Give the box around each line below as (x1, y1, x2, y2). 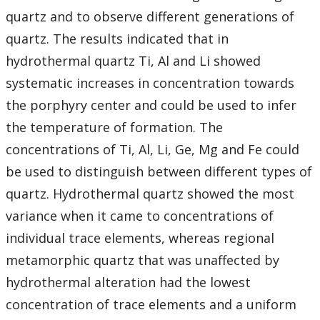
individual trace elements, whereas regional (6, 229, 274, 247)
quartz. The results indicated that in (6, 30, 229, 48)
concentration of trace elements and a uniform (6, 296, 296, 314)
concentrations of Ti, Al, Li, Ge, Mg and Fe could (6, 141, 299, 159)
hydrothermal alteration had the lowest (6, 274, 251, 291)
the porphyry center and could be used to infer (6, 96, 296, 114)
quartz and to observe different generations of (6, 8, 294, 26)
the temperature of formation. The (6, 119, 223, 136)
